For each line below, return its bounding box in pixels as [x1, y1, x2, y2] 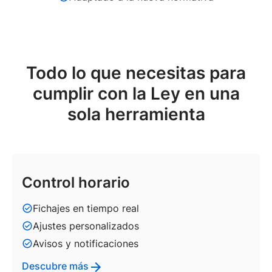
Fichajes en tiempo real [33, 202, 139, 214]
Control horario [22, 173, 130, 191]
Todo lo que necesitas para [26, 62, 246, 83]
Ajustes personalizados [33, 219, 139, 232]
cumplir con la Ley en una [32, 83, 240, 104]
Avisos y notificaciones [33, 237, 138, 250]
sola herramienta [67, 103, 205, 124]
